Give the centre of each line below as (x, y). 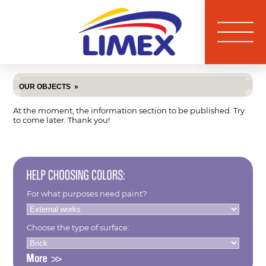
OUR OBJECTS (45, 86)
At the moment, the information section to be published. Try (129, 110)
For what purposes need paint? (86, 193)
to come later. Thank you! (62, 120)
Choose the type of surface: (78, 228)
